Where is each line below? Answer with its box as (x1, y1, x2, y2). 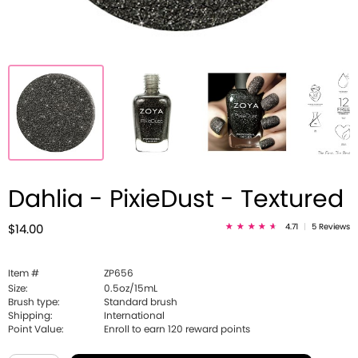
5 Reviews (312, 223, 350, 231)
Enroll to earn (104, 324, 168, 334)
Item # (8, 268, 39, 278)
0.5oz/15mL (104, 284, 157, 293)
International (104, 311, 165, 320)
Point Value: (8, 324, 64, 334)
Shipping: (8, 311, 53, 320)
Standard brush (104, 297, 177, 307)
